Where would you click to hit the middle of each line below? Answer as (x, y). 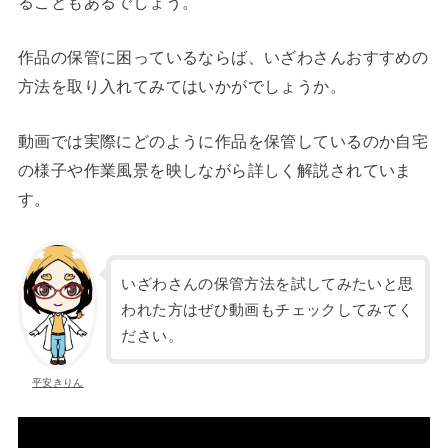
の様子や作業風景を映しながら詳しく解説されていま (214, 170)
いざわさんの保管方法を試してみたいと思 (267, 283)
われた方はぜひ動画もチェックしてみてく (267, 309)
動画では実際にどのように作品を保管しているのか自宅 (223, 141)
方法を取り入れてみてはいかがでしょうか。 (182, 85)
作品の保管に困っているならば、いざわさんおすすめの (223, 56)
